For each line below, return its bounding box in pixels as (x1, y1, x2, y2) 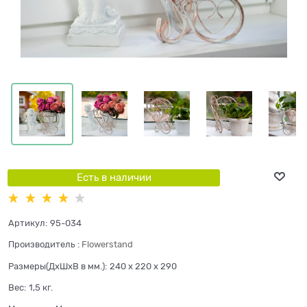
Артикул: (8, 218, 47, 229)
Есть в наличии (76, 171, 151, 183)
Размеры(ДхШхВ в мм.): (8, 260, 107, 271)
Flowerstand (82, 239, 133, 250)
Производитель (8, 239, 75, 250)
